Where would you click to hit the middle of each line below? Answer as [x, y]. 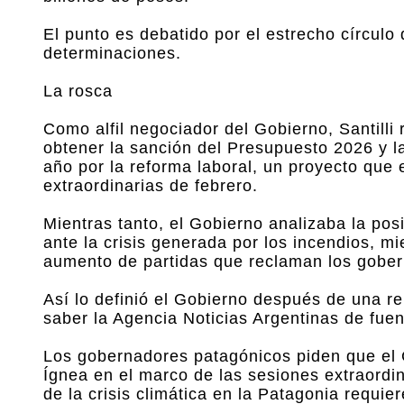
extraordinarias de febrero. [151, 186]
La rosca [78, 91]
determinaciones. [112, 53]
